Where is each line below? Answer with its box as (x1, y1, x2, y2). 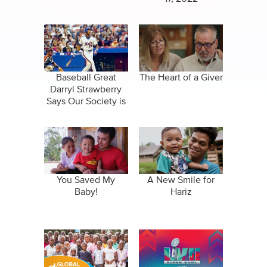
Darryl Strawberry (50, 85, 122, 95)
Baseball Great (55, 73, 116, 83)
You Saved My (57, 175, 116, 185)
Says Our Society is (46, 97, 126, 107)
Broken (71, 108, 101, 119)
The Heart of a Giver (139, 73, 223, 83)
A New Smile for (147, 175, 215, 185)
